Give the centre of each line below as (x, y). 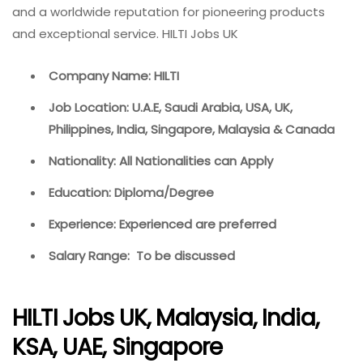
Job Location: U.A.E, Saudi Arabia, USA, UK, (171, 107)
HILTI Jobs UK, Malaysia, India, (166, 318)
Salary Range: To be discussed (142, 255)
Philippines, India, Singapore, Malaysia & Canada (192, 129)
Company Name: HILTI (114, 75)
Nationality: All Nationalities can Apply (161, 160)
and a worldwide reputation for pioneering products (169, 11)
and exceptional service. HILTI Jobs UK (125, 33)
